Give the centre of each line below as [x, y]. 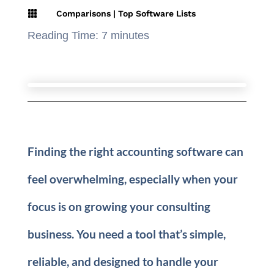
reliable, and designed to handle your [123, 261]
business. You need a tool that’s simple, [126, 234]
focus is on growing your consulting [119, 206]
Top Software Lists [157, 13]
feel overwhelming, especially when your [132, 179]
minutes [130, 35]
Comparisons [83, 13]
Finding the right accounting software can [135, 151]
